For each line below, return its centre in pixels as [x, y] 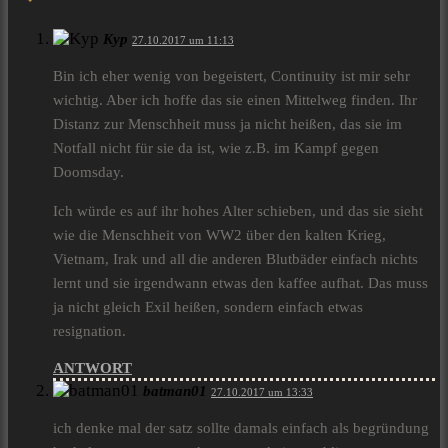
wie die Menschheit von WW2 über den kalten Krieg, [219, 235]
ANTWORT [92, 368]
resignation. [89, 331]
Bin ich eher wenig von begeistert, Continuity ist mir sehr [231, 76]
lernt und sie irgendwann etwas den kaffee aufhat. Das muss [240, 283]
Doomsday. [88, 172]
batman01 [175, 391]
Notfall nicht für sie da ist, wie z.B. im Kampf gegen [216, 148]
